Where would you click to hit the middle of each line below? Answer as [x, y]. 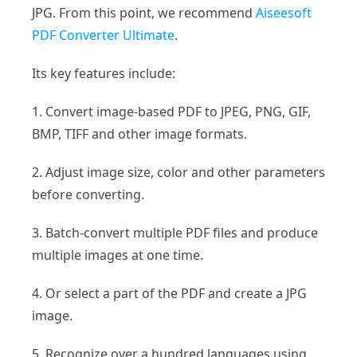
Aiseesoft [284, 12]
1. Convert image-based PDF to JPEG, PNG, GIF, [171, 111]
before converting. [88, 194]
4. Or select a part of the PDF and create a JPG [169, 293]
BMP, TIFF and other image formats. [139, 133]
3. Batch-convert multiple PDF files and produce [175, 232]
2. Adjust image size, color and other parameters [178, 172]
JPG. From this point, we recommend [144, 12]
